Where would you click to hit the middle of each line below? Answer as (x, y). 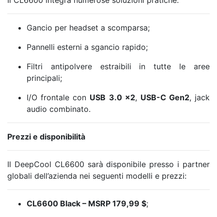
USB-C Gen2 (165, 97)
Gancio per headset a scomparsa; (88, 27)
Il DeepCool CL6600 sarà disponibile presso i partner (108, 164)
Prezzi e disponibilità (46, 136)
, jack (199, 97)
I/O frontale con (58, 97)
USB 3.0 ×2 (112, 97)
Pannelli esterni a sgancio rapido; (87, 47)
